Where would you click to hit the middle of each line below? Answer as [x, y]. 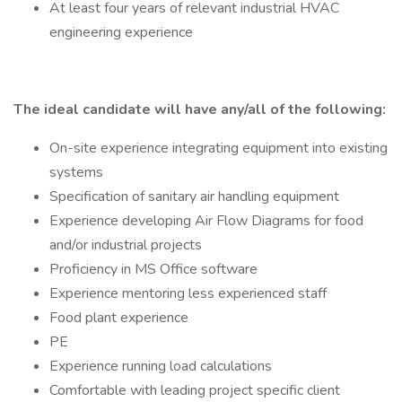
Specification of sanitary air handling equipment [194, 197]
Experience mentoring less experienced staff [188, 293]
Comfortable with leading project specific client [195, 390]
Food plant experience [119, 318]
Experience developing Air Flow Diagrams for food [206, 221]
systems [76, 172]
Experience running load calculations [161, 366]
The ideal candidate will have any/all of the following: [200, 109]
